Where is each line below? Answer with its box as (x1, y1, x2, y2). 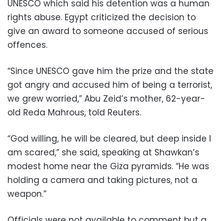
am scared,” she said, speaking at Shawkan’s (7, 147, 199, 159)
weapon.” (7, 188, 46, 200)
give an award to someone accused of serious (7, 25, 208, 37)
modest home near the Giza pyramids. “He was (7, 160, 209, 173)
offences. (7, 39, 47, 51)
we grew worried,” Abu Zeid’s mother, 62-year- (7, 93, 205, 105)
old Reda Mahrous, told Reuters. (7, 107, 141, 119)
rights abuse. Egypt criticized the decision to (7, 11, 196, 24)
